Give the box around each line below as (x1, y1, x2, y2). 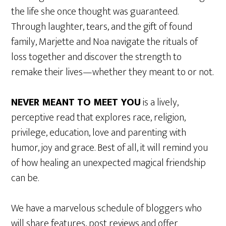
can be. (11, 169, 39, 187)
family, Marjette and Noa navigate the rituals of (11, 33, 198, 50)
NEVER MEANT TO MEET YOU (11, 94, 141, 111)
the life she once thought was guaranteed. (11, 3, 179, 20)
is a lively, (141, 94, 179, 111)
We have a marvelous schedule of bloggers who (11, 200, 202, 217)
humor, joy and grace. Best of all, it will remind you (11, 139, 208, 156)
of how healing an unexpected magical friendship (11, 154, 206, 172)
